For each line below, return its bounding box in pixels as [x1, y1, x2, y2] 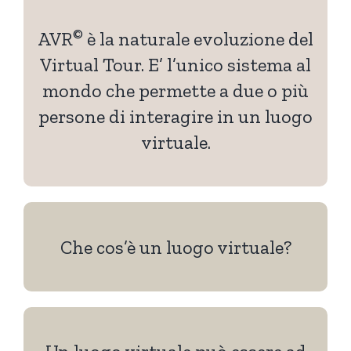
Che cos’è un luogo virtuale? [60, 235, 291, 259]
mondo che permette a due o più [42, 79, 309, 103]
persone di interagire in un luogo [38, 105, 313, 128]
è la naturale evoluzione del [83, 27, 313, 51]
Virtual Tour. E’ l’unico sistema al [40, 53, 311, 77]
